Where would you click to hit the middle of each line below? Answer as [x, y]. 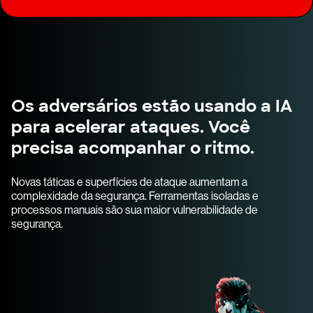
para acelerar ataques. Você [131, 126]
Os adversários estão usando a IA [152, 105]
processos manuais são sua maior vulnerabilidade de [134, 210]
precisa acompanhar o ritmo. [133, 147]
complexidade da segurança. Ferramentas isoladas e [135, 196]
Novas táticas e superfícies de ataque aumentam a [129, 182]
